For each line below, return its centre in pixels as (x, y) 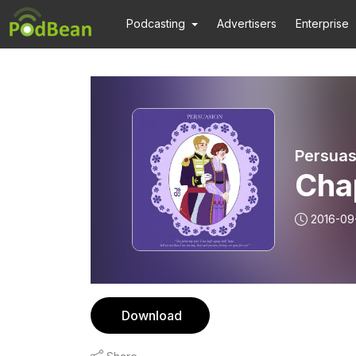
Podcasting (156, 23)
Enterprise (323, 23)
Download (152, 315)
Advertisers (247, 23)
